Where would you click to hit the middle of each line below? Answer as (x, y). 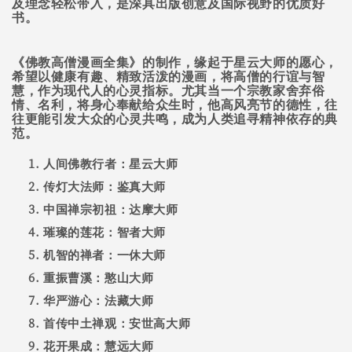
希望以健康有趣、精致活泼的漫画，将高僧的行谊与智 (169, 76)
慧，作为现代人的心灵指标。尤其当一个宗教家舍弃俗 (169, 90)
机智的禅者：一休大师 (104, 255)
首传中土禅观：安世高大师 (117, 323)
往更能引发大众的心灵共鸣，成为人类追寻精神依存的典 (175, 119)
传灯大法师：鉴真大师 (104, 187)
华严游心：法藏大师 (99, 301)
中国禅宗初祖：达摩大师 (111, 209)
